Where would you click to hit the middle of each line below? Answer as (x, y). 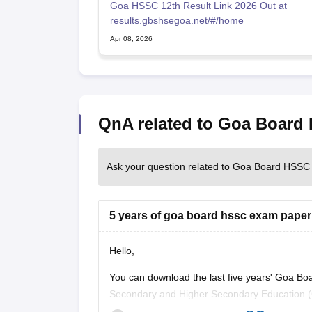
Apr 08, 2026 (131, 38)
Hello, (122, 250)
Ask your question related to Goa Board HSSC (208, 166)
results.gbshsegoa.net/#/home (177, 20)
